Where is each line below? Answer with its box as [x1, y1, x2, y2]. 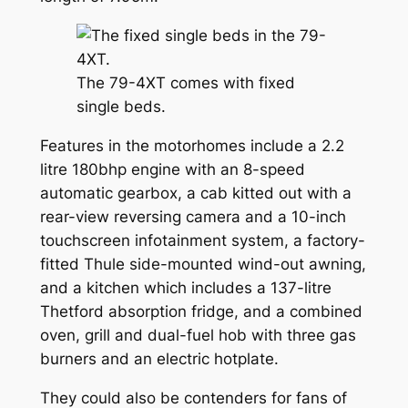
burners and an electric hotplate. [39, 349, 279, 368]
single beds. [76, 97, 166, 116]
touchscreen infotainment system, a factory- [39, 230, 365, 250]
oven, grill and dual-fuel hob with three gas [39, 325, 356, 344]
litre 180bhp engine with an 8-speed [39, 159, 305, 178]
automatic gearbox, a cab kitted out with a [39, 183, 352, 202]
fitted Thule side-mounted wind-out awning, [39, 254, 366, 273]
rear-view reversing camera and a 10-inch [39, 207, 346, 226]
